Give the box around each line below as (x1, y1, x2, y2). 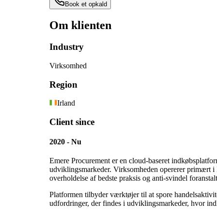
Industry (49, 42, 84, 52)
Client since (49, 116, 94, 127)
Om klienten (49, 19, 111, 32)
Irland (57, 99, 75, 108)
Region (49, 79, 77, 90)
